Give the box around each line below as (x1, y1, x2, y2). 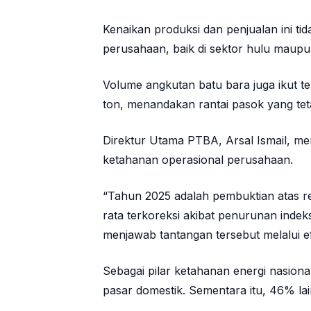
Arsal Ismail (226, 133, 287, 148)
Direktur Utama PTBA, (103, 133, 226, 148)
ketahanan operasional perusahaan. (103, 153, 293, 167)
